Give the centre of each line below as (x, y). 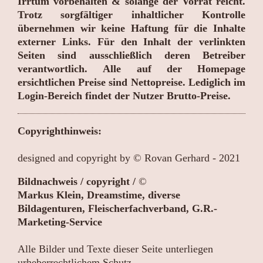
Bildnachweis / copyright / (77, 182)
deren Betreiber (205, 55)
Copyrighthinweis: (60, 131)
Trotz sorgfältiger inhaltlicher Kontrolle (131, 14)
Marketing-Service (60, 222)
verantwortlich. (53, 68)
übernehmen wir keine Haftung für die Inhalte (131, 28)
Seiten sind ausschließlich (85, 55)
